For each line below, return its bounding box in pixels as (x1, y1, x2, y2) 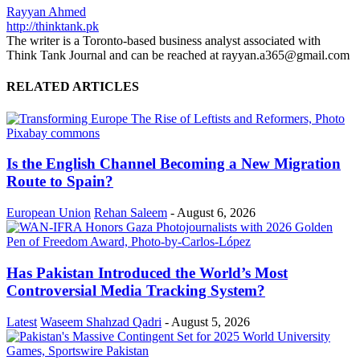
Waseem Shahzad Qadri (40, 314, 162, 329)
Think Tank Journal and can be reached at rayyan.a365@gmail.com (6, 48, 350, 63)
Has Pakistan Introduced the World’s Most (6, 264, 288, 281)
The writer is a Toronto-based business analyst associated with (6, 34, 321, 48)
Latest (6, 314, 37, 329)
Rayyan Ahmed (6, 5, 86, 19)
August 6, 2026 (177, 206, 256, 220)
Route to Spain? (6, 173, 113, 190)
